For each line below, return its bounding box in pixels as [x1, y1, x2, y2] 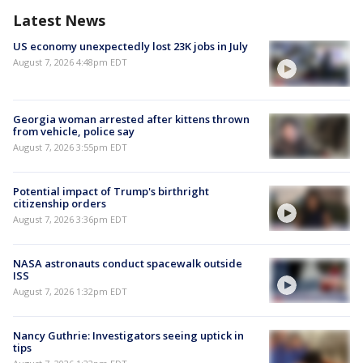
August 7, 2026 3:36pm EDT [13, 212, 127, 225]
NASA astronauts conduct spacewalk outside [13, 256, 242, 271]
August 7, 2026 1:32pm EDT [13, 285, 127, 298]
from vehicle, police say [13, 123, 135, 139]
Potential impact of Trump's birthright [13, 183, 209, 199]
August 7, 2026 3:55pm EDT [13, 140, 127, 153]
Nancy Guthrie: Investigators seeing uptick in [13, 328, 244, 344]
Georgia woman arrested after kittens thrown [13, 111, 250, 126]
